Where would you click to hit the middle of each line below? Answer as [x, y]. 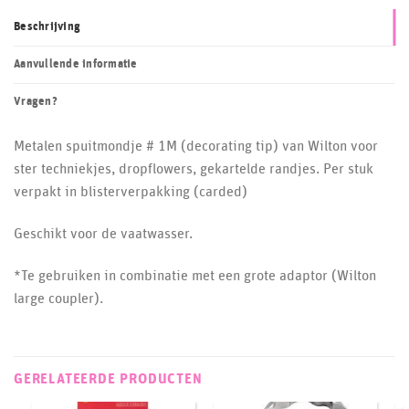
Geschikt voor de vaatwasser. [103, 233]
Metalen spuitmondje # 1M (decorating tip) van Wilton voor [196, 147]
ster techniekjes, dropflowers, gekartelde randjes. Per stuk [194, 169]
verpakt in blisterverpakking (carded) [131, 192]
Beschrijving [47, 27]
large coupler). [58, 298]
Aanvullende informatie [76, 65]
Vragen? [36, 102]
